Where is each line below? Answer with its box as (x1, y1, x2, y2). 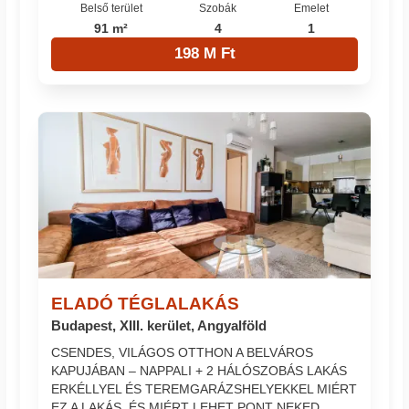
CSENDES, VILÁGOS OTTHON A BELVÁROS (51, 345, 314, 361)
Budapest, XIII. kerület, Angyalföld (51, 318, 267, 333)
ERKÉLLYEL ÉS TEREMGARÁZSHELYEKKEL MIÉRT (51, 382, 358, 397)
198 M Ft (173, 45, 236, 63)
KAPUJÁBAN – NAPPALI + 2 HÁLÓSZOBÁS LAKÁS (51, 363, 348, 379)
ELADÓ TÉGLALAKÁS (51, 293, 240, 313)
